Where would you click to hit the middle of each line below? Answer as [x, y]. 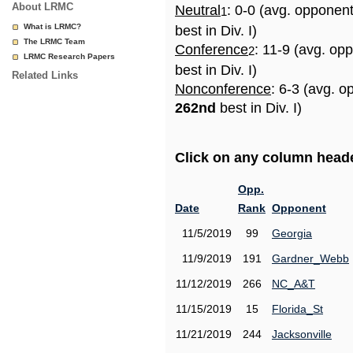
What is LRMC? [52, 26]
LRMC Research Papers [69, 56]
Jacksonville [302, 334]
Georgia [292, 233]
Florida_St [297, 309]
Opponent [299, 208]
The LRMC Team [54, 41]
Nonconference [223, 89]
